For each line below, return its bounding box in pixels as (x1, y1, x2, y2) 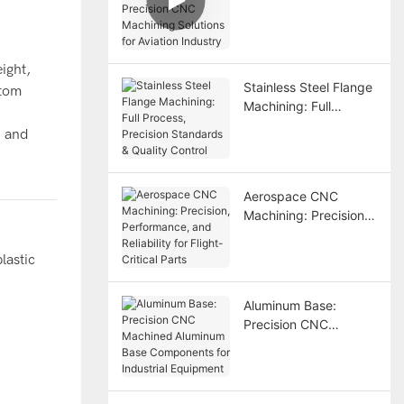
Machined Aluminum (243, 335, 362, 351)
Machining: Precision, (243, 207, 368, 223)
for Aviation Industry (243, 48, 362, 64)
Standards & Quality (243, 135, 362, 151)
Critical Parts (243, 263, 318, 280)
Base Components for (243, 353, 371, 370)
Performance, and (243, 225, 349, 242)
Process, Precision (243, 116, 351, 133)
